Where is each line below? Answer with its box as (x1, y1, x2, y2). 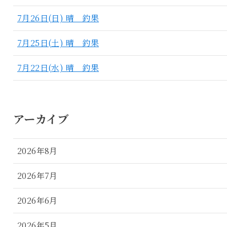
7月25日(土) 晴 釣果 (17, 37, 99, 49)
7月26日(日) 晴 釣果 (17, 12, 99, 24)
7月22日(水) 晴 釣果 (17, 62, 99, 74)
